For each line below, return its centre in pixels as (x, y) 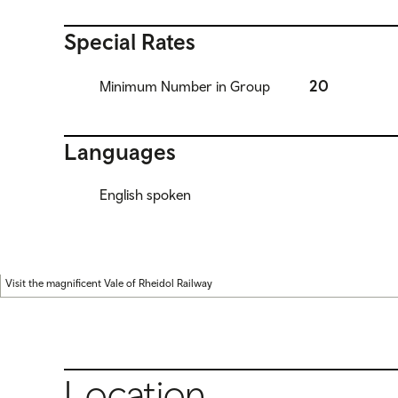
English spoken (145, 194)
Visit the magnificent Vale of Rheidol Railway (109, 284)
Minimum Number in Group (185, 86)
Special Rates (130, 42)
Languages (120, 152)
